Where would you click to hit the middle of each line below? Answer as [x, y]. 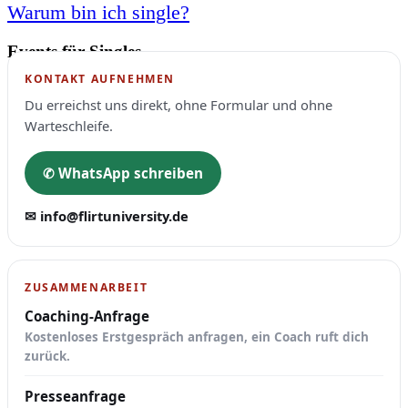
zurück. [47, 356]
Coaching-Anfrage [87, 316]
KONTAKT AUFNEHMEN [100, 78]
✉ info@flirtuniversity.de [107, 215]
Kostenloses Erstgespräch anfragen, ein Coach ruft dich [197, 337]
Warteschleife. [69, 125]
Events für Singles [74, 51]
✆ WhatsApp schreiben [123, 173]
